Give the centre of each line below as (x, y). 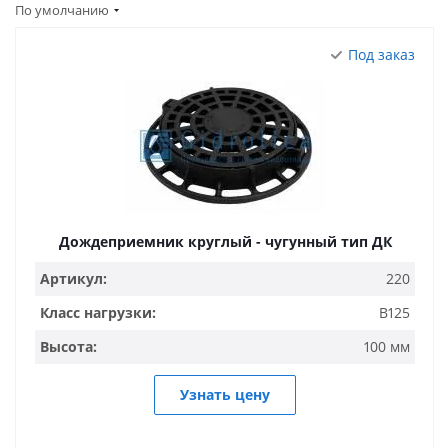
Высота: (68, 346)
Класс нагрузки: (98, 312)
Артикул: (73, 278)
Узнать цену (225, 394)
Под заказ (381, 54)
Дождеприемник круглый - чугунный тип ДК (225, 241)
